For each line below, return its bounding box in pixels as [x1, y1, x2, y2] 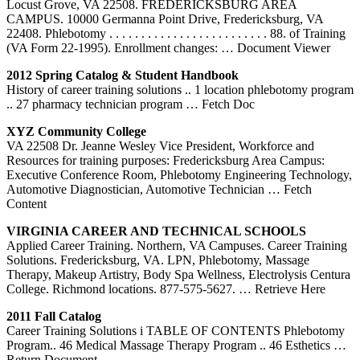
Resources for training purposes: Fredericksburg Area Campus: [6, 153, 325, 167]
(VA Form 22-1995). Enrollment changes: [6, 40, 221, 55]
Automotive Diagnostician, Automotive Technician [6, 182, 268, 196]
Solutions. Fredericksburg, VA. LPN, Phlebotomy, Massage [6, 252, 309, 267]
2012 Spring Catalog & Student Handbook [6, 67, 239, 82]
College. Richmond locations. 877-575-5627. [6, 281, 239, 296]
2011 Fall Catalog [6, 309, 101, 323]
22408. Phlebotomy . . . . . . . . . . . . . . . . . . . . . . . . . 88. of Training [6, 26, 346, 40]
